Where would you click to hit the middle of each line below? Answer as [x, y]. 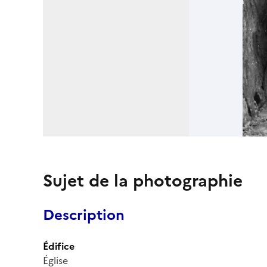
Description [84, 215]
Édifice [59, 246]
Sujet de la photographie [143, 180]
